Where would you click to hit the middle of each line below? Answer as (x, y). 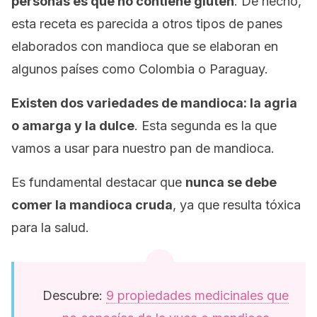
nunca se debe (231, 182)
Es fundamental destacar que (98, 182)
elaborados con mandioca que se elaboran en (145, 46)
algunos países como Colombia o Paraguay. (140, 69)
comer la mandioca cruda (92, 205)
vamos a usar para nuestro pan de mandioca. (143, 148)
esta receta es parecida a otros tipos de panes (147, 24)
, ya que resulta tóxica (237, 205)
